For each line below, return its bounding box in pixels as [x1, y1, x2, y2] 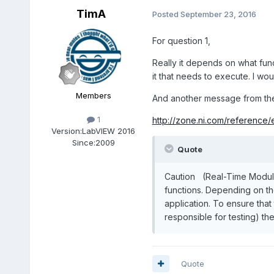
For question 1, [152, 35, 213, 46]
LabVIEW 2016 [82, 125, 136, 136]
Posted [152, 9, 180, 20]
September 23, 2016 [180, 9, 256, 20]
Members [75, 90, 111, 100]
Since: [72, 137, 95, 147]
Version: [51, 125, 83, 136]
